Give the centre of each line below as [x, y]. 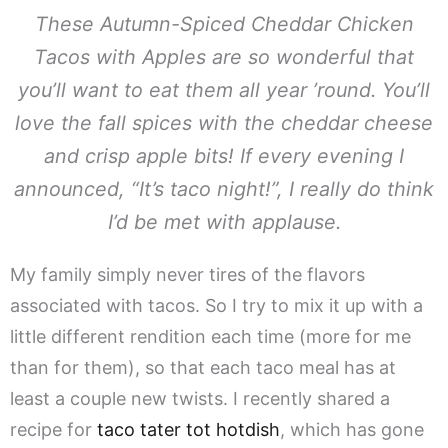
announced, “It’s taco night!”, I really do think [224, 189]
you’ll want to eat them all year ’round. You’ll [224, 90]
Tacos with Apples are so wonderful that [224, 57]
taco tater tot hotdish [188, 430]
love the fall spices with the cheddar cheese [224, 123]
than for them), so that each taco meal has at [203, 368]
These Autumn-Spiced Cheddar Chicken [224, 24]
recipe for [53, 430]
